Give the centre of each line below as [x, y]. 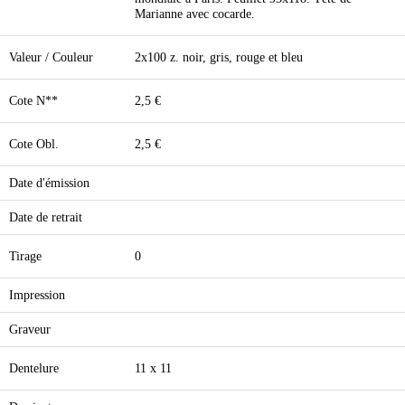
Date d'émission [49, 183]
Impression [37, 295]
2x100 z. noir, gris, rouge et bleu [219, 57]
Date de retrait [46, 217]
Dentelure [34, 368]
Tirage [25, 256]
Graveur [30, 329]
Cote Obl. [34, 144]
